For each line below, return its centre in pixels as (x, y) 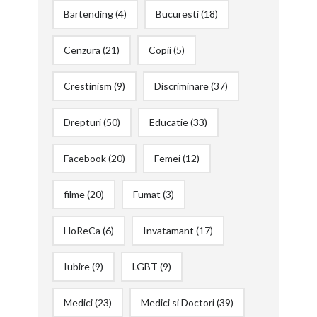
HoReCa (82, 230)
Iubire (76, 266)
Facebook (85, 158)
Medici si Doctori (177, 302)
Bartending (88, 13)
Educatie (168, 122)
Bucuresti (177, 13)
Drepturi (82, 122)
